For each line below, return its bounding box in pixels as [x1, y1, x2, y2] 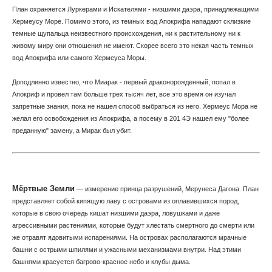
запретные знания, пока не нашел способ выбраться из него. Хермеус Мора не [12, 103, 257, 110]
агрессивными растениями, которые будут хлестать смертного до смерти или [12, 222, 254, 229]
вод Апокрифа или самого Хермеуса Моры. [12, 54, 148, 61]
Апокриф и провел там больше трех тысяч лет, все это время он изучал [12, 90, 236, 98]
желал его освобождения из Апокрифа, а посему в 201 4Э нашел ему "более [12, 115, 249, 122]
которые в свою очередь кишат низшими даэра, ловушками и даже [12, 209, 220, 217]
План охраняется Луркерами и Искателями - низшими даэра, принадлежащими [12, 5, 259, 13]
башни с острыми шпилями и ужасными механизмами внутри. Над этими [12, 246, 241, 253]
